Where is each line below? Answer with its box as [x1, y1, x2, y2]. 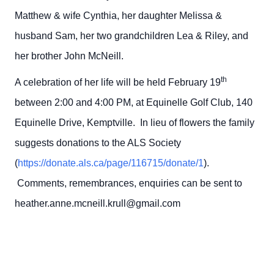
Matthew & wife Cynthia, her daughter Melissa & [15, 10, 222, 21]
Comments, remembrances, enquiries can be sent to [15, 178, 242, 189]
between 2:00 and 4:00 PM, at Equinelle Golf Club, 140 [15, 97, 253, 108]
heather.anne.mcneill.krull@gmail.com [15, 198, 180, 209]
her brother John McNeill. [15, 50, 124, 61]
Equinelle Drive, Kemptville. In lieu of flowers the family [15, 117, 254, 128]
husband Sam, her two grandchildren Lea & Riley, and [15, 30, 248, 41]
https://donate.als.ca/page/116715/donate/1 [18, 158, 204, 169]
